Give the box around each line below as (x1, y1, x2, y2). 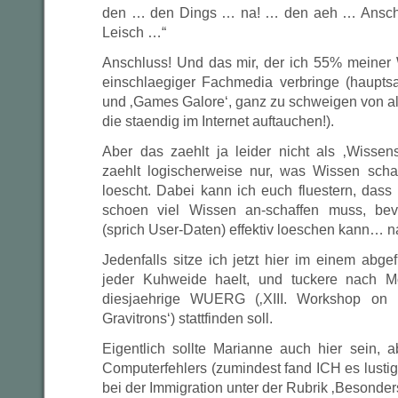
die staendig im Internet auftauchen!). (102, 114, 334, 129)
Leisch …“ (102, 25, 166, 40)
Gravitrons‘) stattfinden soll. (102, 311, 273, 326)
